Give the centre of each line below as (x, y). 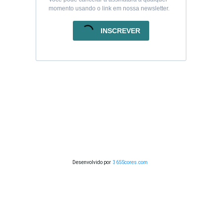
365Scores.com (130, 162)
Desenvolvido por (92, 162)
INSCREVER (121, 31)
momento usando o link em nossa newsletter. (109, 9)
